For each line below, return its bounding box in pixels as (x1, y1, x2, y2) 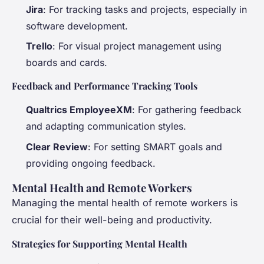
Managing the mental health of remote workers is (12, 196, 238, 209)
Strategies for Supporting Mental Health (12, 237, 187, 250)
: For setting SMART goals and (88, 140, 222, 153)
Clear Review (26, 140, 88, 153)
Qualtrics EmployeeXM (26, 104, 132, 116)
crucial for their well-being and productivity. (12, 213, 212, 226)
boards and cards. (26, 57, 107, 69)
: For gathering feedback (132, 104, 242, 116)
